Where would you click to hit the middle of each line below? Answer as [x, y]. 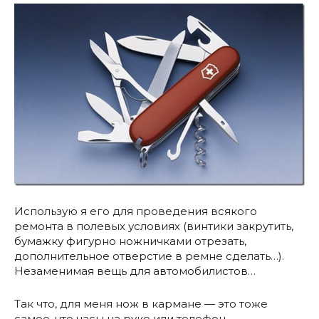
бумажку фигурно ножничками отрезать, [130, 241]
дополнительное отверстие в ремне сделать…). [149, 256]
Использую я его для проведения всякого [136, 211]
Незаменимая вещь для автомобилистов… [135, 271]
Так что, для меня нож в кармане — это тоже [141, 303]
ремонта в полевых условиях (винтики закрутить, [154, 226]
